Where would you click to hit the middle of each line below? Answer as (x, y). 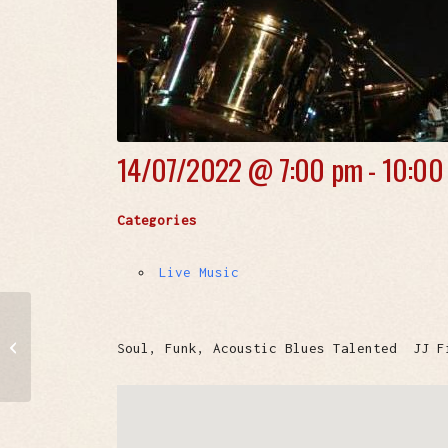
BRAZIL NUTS (73, 336)
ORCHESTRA (66, 357)
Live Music (199, 272)
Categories (157, 220)
